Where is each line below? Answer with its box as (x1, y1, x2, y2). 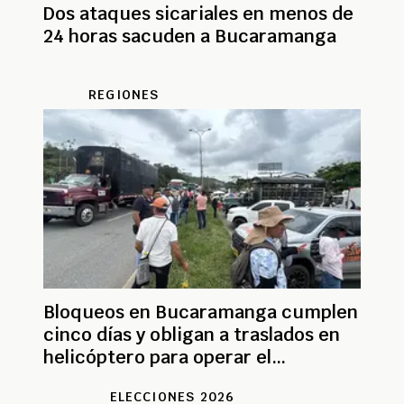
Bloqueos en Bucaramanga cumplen (43, 300, 358, 325)
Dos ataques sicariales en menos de (43, 2, 353, 26)
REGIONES (88, 87, 160, 104)
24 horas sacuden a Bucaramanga (43, 24, 336, 49)
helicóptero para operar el (43, 345, 271, 370)
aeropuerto (43, 368, 143, 392)
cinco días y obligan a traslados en (43, 323, 340, 347)
